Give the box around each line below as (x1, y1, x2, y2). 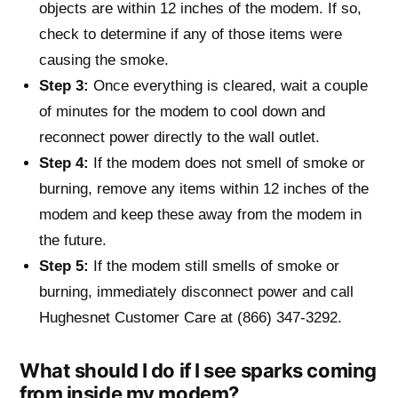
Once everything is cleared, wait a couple (89, 76, 368, 93)
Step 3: (39, 76, 89, 93)
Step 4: (39, 154, 89, 171)
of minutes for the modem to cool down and (39, 102, 325, 119)
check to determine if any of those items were (39, 25, 342, 42)
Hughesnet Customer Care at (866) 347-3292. (39, 308, 342, 325)
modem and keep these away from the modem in (39, 205, 362, 222)
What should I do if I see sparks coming (20, 358, 377, 382)
